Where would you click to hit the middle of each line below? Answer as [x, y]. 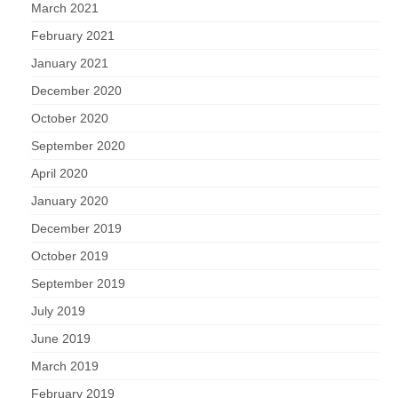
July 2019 [58, 311]
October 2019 [70, 256]
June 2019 [61, 339]
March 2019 [65, 366]
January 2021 [70, 64]
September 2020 [78, 146]
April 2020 [60, 174]
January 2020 [70, 201]
